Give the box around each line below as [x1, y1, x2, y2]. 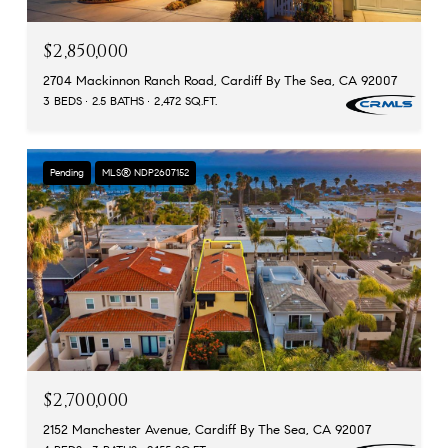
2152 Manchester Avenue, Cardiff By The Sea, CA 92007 [43, 421, 371, 438]
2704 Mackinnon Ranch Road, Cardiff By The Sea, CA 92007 [43, 73, 397, 90]
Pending [50, 166, 84, 180]
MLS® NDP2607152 [102, 166, 189, 180]
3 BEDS [43, 93, 82, 109]
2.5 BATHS [92, 93, 144, 109]
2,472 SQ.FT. [154, 93, 217, 109]
